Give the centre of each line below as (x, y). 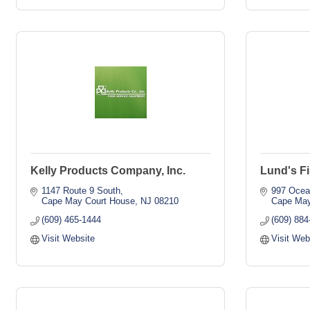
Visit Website (69, 238)
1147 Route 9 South (81, 191)
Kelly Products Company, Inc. (108, 171)
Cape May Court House (89, 201)
